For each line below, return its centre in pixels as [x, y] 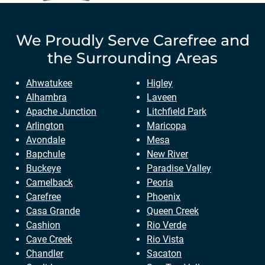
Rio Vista [165, 239]
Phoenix [164, 196]
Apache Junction [61, 111]
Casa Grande [53, 211]
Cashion [43, 225]
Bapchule [46, 154]
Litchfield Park [177, 111]
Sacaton [164, 253]
